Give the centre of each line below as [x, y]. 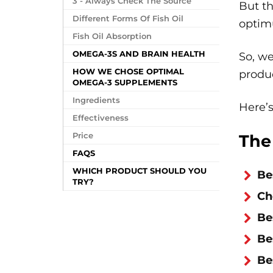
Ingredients [96, 100]
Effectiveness [101, 118]
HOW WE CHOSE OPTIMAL [128, 71]
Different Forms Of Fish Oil [128, 18]
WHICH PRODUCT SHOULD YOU [140, 171]
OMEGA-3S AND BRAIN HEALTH [139, 54]
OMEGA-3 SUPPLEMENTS [125, 82]
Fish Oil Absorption [112, 36]
